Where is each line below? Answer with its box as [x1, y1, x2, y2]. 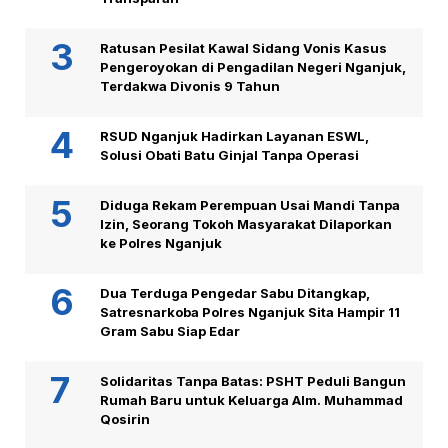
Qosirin [100, 411, 150, 428]
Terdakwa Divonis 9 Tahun [100, 78, 280, 95]
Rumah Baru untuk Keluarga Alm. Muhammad [100, 392, 403, 409]
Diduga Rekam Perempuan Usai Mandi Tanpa [100, 197, 400, 214]
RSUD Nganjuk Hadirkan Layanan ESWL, [100, 128, 369, 145]
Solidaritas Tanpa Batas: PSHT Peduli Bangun [100, 373, 406, 390]
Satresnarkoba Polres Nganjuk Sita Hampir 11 [100, 304, 400, 321]
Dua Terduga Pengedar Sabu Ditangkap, [100, 285, 370, 302]
